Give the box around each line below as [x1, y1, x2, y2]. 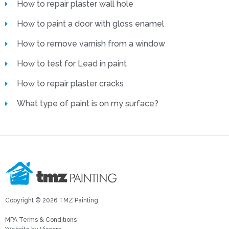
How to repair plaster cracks [16, 79, 124, 88]
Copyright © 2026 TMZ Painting [5, 197, 98, 204]
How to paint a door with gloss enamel [16, 19, 164, 29]
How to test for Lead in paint [16, 59, 127, 68]
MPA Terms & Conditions [5, 216, 77, 224]
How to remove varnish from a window [16, 39, 165, 49]
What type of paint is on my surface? [16, 99, 158, 108]
